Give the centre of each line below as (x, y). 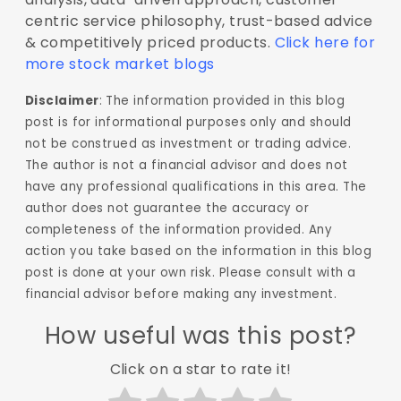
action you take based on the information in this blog (198, 251)
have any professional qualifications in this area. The (196, 186)
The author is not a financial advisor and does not (186, 165)
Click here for (325, 42)
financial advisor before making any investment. (181, 294)
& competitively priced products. (149, 42)
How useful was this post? (200, 335)
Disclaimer (62, 100)
